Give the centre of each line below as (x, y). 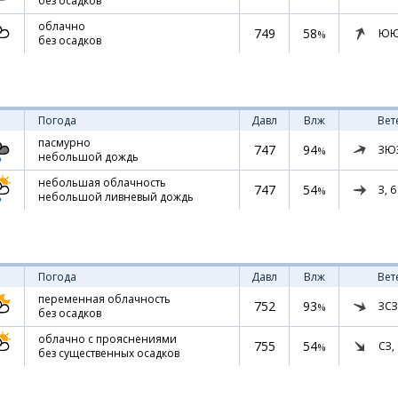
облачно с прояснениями (107, 339)
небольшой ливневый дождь (116, 197)
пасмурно (64, 143)
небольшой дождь (88, 157)
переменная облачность (104, 299)
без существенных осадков (109, 353)
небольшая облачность (102, 183)
